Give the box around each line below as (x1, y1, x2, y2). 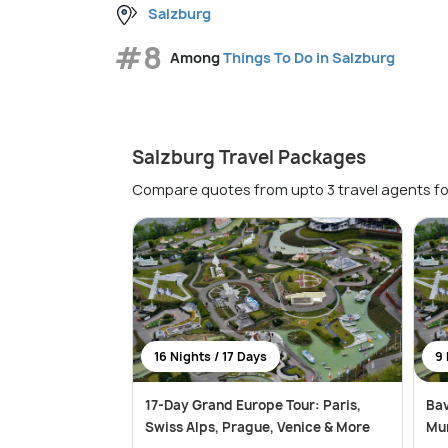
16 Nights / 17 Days (154, 347, 267, 365)
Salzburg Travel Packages (132, 144, 366, 170)
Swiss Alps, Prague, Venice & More (145, 417, 370, 436)
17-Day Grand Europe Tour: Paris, (145, 395, 361, 414)
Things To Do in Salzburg (223, 48, 395, 68)
